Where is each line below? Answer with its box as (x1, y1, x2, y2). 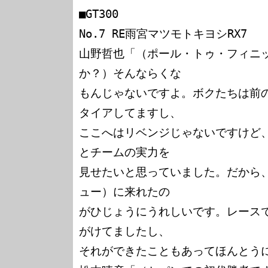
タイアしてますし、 (79, 106, 181, 119)
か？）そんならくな (79, 67, 181, 80)
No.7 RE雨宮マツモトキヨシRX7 (79, 28, 247, 40)
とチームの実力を (79, 146, 170, 159)
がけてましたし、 (79, 225, 170, 237)
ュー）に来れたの (79, 185, 170, 198)
